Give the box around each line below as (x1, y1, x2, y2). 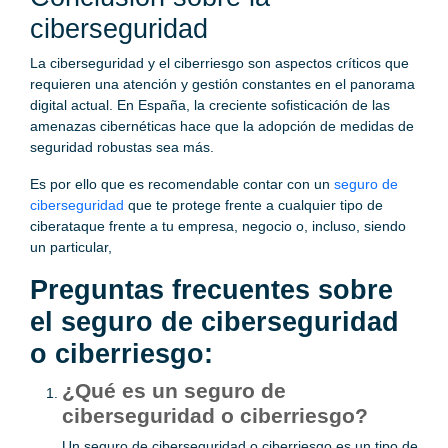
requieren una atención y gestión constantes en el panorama (30, 76, 415, 93)
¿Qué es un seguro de (62, 379, 286, 403)
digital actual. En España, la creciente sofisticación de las (30, 97, 390, 114)
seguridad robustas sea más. (30, 139, 214, 156)
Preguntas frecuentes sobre (30, 275, 393, 306)
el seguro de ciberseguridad (30, 307, 399, 338)
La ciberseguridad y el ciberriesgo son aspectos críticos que (30, 55, 409, 72)
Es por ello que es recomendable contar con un (30, 176, 334, 193)
